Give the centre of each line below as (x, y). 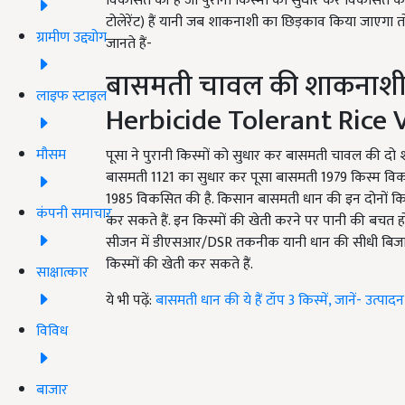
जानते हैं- (129, 44)
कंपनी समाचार (74, 213)
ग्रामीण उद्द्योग (71, 37)
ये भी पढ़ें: (131, 301)
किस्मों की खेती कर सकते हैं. (179, 265)
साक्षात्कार (62, 272)
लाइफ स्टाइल (71, 96)
